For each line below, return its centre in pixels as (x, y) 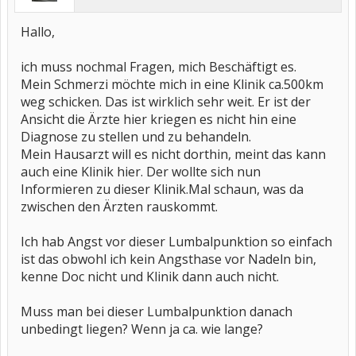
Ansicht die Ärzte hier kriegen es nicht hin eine (159, 119)
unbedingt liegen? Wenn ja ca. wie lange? (142, 329)
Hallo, (38, 32)
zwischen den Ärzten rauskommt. (119, 207)
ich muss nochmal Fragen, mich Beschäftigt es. (159, 67)
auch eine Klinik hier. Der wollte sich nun (141, 172)
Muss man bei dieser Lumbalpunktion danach (157, 311)
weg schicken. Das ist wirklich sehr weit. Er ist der (166, 102)
